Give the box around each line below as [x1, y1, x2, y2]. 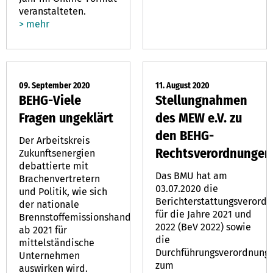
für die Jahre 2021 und [155, 208, 252, 220]
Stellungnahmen [155, 92, 247, 108]
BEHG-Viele [19, 92, 81, 108]
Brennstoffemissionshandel [19, 211, 140, 223]
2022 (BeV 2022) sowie [155, 221, 251, 233]
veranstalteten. [19, 5, 86, 17]
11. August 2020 [155, 80, 210, 91]
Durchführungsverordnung [155, 247, 269, 258]
